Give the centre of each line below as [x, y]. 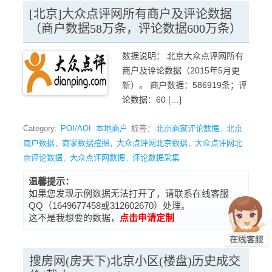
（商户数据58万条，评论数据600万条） [135, 29]
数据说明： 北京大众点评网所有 [183, 56]
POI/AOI [76, 128]
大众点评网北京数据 [152, 143]
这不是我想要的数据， [74, 218]
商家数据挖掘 [86, 143]
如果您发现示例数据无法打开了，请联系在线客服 [129, 193]
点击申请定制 [147, 218]
